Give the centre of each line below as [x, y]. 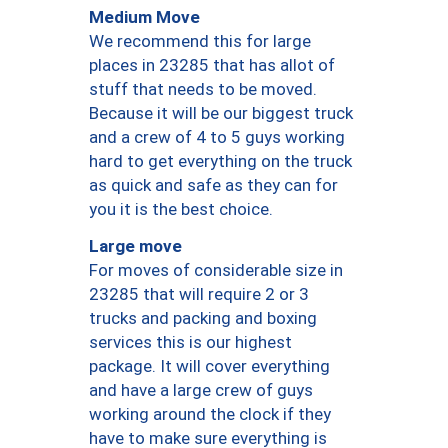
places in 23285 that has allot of [212, 65]
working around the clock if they [210, 414]
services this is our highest [190, 342]
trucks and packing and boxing [203, 318]
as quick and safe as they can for [213, 185]
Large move [135, 245]
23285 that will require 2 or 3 [199, 294]
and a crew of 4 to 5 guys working [217, 137]
